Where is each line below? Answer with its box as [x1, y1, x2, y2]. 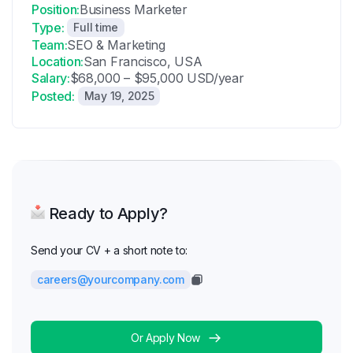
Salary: [32, 70, 70, 86]
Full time [73, 20, 118, 34]
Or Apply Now [130, 331, 201, 344]
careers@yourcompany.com [37, 273, 184, 286]
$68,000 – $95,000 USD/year [69, 70, 244, 86]
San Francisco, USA [84, 54, 203, 69]
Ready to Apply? [45, 204, 168, 223]
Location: [32, 54, 84, 69]
